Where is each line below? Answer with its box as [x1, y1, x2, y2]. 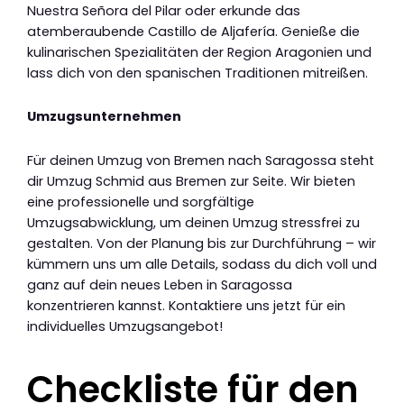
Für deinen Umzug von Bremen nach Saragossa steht [27, 151, 374, 170]
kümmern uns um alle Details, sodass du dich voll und [27, 254, 377, 273]
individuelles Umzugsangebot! [27, 317, 223, 335]
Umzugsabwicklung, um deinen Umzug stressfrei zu [27, 213, 360, 232]
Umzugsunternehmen [27, 107, 181, 126]
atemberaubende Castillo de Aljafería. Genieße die [27, 22, 360, 41]
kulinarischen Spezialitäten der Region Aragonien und [27, 42, 372, 61]
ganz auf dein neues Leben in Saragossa [27, 275, 292, 294]
